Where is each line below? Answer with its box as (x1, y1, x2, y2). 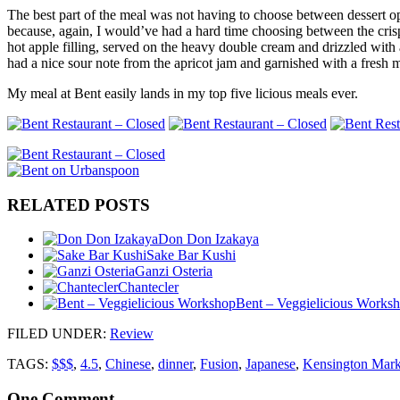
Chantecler (118, 279, 179, 296)
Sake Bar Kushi (146, 247, 236, 263)
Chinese (105, 356, 151, 372)
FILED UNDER (7, 326, 103, 342)
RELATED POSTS (7, 195, 150, 214)
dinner (158, 356, 193, 372)
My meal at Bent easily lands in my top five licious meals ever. (7, 85, 358, 101)
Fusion (200, 356, 238, 372)
